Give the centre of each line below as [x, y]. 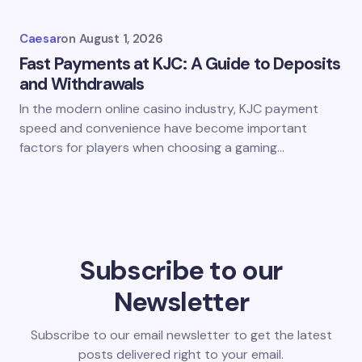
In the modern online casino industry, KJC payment [169, 109]
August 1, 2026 [121, 39]
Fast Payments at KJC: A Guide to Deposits [180, 64]
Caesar [40, 39]
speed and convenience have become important [163, 128]
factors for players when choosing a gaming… [152, 147]
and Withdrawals [82, 84]
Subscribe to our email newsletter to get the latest [181, 335]
